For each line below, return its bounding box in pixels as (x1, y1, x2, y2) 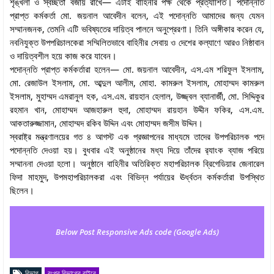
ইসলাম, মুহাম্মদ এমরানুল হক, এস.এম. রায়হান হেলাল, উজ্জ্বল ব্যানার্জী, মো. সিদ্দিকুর (10, 89, 264, 102)
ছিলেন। (10, 183, 34, 196)
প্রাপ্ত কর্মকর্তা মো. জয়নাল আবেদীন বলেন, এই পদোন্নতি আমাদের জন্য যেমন (10, 9, 264, 21)
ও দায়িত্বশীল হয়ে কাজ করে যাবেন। (10, 49, 117, 62)
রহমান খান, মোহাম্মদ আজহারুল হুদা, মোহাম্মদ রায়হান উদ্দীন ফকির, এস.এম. (10, 103, 264, 116)
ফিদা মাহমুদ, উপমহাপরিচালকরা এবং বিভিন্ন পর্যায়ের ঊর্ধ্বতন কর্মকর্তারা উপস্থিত (10, 170, 264, 183)
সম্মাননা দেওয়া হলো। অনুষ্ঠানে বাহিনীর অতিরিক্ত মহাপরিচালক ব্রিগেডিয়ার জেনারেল (10, 157, 264, 169)
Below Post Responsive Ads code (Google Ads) (55, 226, 219, 237)
